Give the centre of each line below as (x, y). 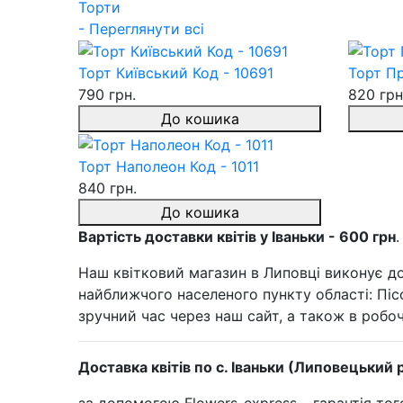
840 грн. (107, 188)
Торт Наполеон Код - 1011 (169, 166)
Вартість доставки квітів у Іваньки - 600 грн (237, 236)
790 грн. (107, 95)
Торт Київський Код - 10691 (176, 73)
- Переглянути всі (141, 28)
